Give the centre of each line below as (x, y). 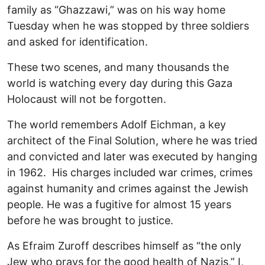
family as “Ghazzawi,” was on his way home (116, 10)
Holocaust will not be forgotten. (87, 99)
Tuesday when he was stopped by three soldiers (128, 26)
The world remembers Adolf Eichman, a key (117, 125)
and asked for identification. (77, 42)
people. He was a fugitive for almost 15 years (119, 205)
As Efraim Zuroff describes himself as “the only (124, 246)
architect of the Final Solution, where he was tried (132, 141)
